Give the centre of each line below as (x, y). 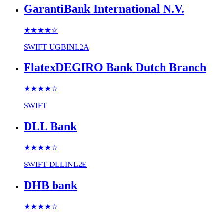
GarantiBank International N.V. (104, 9)
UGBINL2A (69, 47)
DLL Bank (50, 126)
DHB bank (50, 185)
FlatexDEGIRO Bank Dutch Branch (115, 68)
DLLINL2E (68, 165)
